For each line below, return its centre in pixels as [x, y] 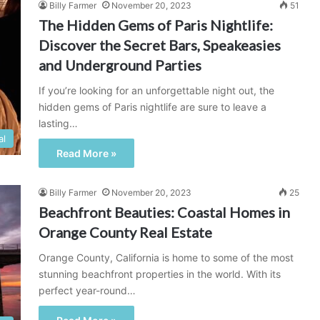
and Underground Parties [120, 65]
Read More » [86, 153]
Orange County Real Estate [125, 232]
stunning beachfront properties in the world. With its [160, 274]
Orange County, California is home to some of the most [166, 257]
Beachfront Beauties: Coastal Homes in [164, 212]
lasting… [58, 123]
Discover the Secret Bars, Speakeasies [160, 45]
